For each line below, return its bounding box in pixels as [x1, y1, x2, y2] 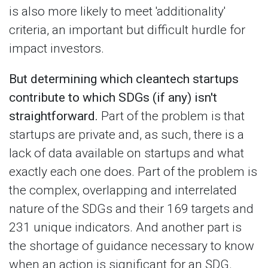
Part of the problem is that [98, 109, 245, 123]
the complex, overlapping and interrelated [9, 183, 237, 197]
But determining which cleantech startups [9, 72, 239, 86]
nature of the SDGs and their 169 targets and [9, 202, 254, 216]
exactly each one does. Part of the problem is [9, 165, 257, 179]
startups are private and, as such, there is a [9, 127, 244, 142]
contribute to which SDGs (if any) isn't [9, 90, 217, 105]
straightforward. [9, 109, 98, 123]
